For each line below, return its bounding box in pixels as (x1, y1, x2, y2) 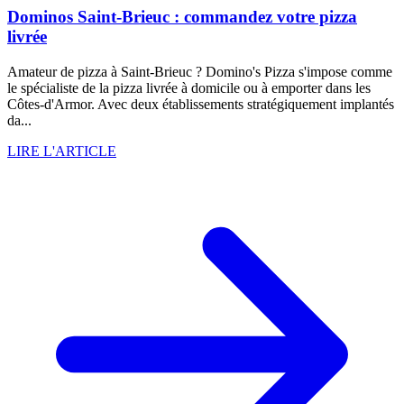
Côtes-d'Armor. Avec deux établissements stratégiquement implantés (7, 96, 394, 113)
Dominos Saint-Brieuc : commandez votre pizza (7, 7, 357, 27)
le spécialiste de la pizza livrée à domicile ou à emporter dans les (7, 80, 371, 96)
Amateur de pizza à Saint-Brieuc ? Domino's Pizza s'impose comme (7, 64, 392, 80)
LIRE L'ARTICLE (7, 143, 116, 160)
